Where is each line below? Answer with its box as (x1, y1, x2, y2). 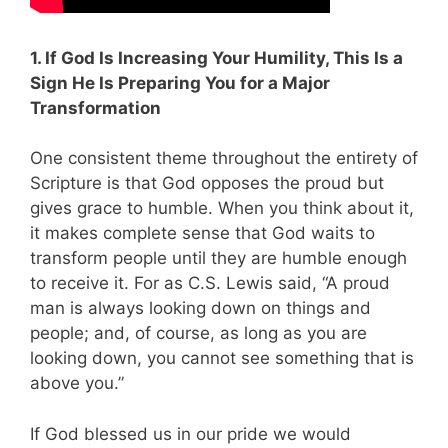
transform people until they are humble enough (30, 248, 407, 269)
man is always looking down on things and (30, 298, 371, 319)
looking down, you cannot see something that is (30, 348, 414, 369)
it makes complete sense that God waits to (30, 223, 375, 244)
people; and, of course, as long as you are (30, 323, 367, 344)
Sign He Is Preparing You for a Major (30, 72, 330, 93)
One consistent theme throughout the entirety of (30, 148, 418, 169)
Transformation (30, 97, 161, 118)
